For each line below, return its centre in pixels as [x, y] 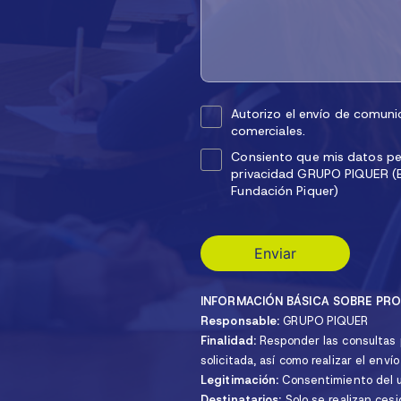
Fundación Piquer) [285, 191]
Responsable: [240, 321]
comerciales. [268, 131]
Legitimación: [240, 380]
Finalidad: [228, 341]
